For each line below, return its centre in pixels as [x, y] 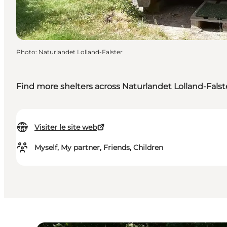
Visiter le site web [66, 127]
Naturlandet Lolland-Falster [81, 52]
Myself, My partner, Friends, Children [99, 148]
